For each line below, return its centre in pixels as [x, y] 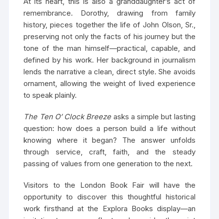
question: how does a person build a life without [109, 129]
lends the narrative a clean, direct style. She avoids [109, 72]
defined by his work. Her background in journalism [109, 60]
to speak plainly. [50, 95]
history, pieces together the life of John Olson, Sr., [109, 25]
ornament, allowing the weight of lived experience [109, 84]
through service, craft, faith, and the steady [109, 152]
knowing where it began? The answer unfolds [109, 140]
